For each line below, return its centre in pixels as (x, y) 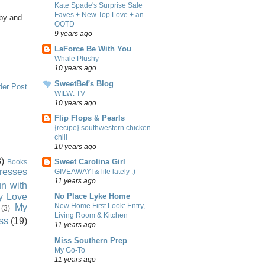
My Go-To (70, 250)
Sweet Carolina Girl (90, 162)
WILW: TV (70, 93)
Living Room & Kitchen (91, 216)
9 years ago (73, 34)
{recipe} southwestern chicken (103, 127)
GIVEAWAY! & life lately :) (95, 172)
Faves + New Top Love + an (99, 15)
